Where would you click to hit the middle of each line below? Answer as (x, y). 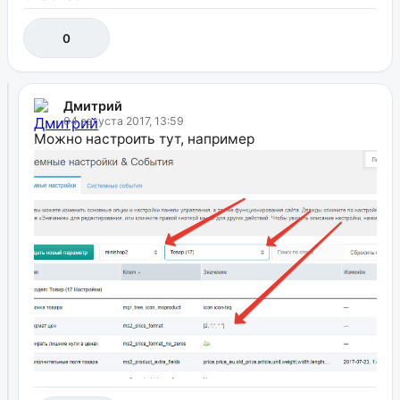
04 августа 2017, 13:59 (123, 121)
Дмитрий (92, 105)
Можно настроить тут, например (144, 138)
